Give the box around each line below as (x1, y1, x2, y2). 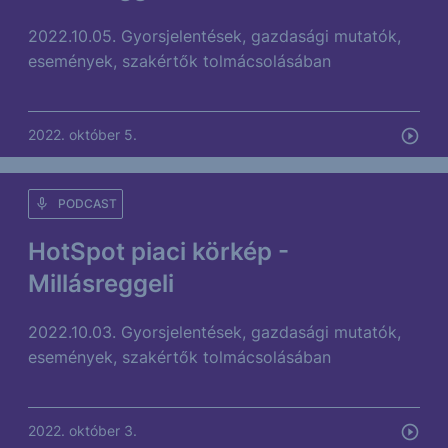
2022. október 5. (28, 126, 137, 143)
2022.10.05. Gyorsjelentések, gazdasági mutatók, (28, 26, 401, 46)
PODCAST (58, 196, 117, 211)
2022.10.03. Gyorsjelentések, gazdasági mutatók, (28, 322, 401, 342)
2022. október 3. (28, 422, 137, 439)
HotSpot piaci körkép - (28, 237, 289, 266)
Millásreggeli (28, 269, 174, 298)
